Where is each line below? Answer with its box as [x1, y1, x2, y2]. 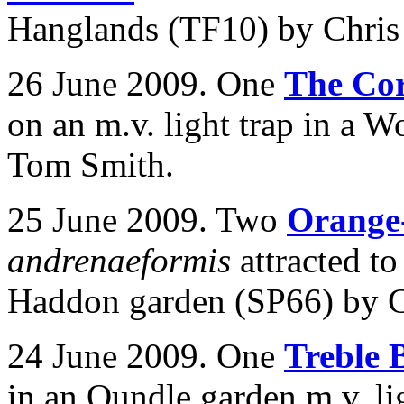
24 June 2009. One [7, 336, 284, 375]
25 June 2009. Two [7, 200, 287, 239]
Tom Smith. [7, 145, 174, 184]
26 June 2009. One [7, 64, 284, 103]
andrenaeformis [7, 241, 240, 280]
